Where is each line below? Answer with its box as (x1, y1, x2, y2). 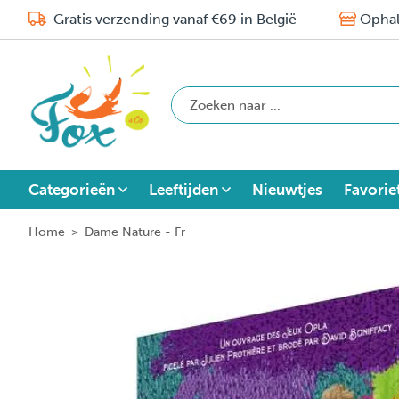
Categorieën (28, 180, 115, 199)
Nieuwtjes (252, 180, 322, 199)
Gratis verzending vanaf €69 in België (50, 11, 297, 28)
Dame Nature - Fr (85, 224, 185, 240)
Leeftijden (149, 180, 218, 199)
